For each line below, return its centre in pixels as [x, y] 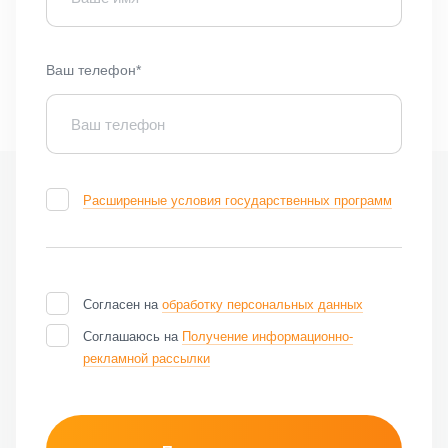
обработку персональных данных [262, 305]
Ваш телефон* [93, 70]
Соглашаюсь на [132, 337]
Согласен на [122, 305]
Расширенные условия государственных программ [237, 201]
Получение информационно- [267, 337]
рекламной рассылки [146, 359]
